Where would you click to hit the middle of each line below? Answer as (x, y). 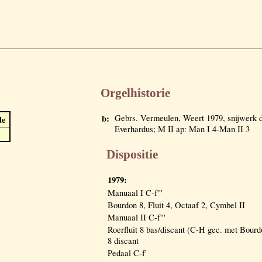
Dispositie (132, 154)
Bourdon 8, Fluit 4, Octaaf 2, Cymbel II (176, 205)
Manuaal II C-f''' (137, 217)
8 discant (123, 240)
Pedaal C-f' (127, 253)
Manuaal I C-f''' (135, 192)
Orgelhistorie (135, 93)
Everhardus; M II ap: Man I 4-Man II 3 (182, 129)
